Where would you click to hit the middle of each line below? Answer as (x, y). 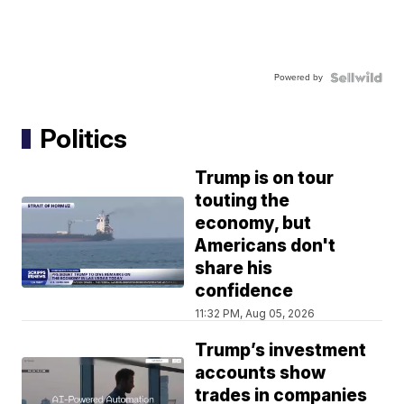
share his (234, 269)
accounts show (261, 373)
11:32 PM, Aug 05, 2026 (255, 314)
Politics (84, 139)
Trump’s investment (281, 351)
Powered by (298, 78)
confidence (244, 291)
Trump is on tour (265, 179)
